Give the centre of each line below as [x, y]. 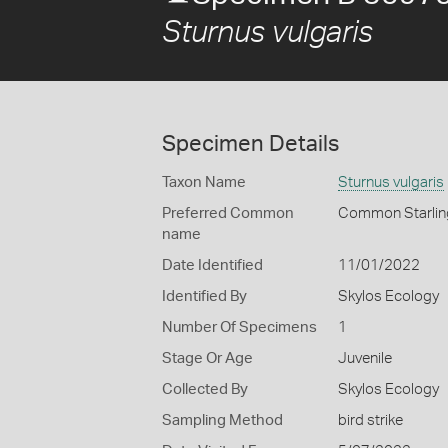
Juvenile [364, 358]
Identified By [204, 296]
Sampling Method [222, 420]
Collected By [205, 389]
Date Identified [212, 265]
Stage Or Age [207, 358]
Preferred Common [228, 213]
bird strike [370, 420]
